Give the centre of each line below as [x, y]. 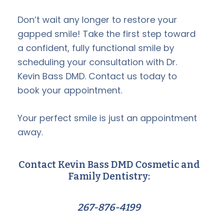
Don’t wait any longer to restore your [97, 19]
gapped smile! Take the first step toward [107, 34]
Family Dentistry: [109, 176]
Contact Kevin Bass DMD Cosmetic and [109, 164]
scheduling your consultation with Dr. [97, 62]
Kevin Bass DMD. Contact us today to [97, 76]
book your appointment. [70, 90]
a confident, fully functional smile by [96, 48]
